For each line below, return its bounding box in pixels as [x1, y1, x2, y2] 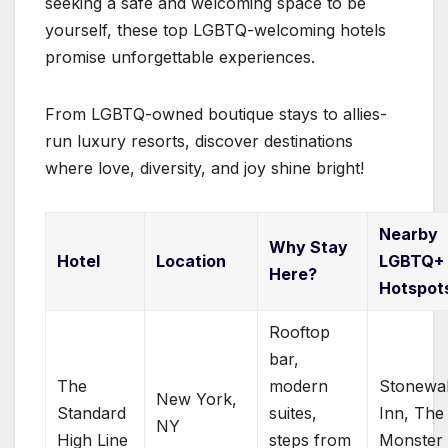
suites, [269, 402, 318, 423]
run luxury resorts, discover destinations [45, 130, 353, 151]
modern [269, 375, 329, 396]
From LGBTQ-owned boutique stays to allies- [45, 103, 387, 124]
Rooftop [269, 321, 331, 342]
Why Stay [269, 236, 349, 257]
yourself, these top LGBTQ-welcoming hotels [45, 19, 386, 40]
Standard [57, 402, 127, 423]
